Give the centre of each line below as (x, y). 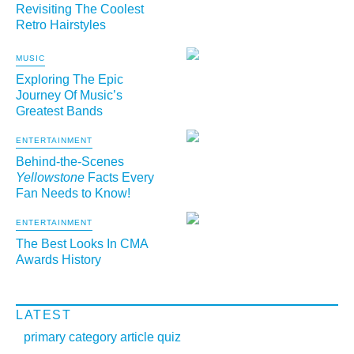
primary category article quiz (102, 337)
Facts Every (119, 177)
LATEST (44, 315)
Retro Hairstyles (61, 25)
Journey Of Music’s (69, 95)
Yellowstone (50, 177)
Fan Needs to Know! (73, 193)
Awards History (58, 260)
